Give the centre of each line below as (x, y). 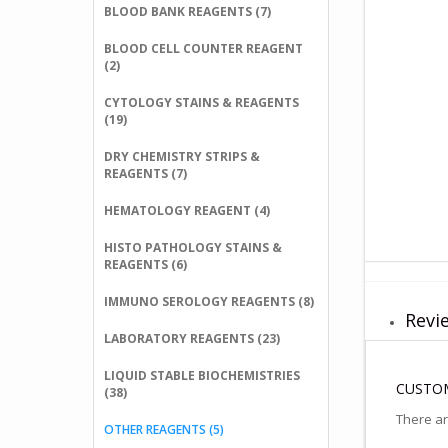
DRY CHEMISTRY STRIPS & (182, 156)
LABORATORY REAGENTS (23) (192, 338)
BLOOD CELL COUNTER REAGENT (203, 48)
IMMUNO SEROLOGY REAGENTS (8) (209, 301)
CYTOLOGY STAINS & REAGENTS (201, 102)
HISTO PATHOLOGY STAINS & (193, 247)
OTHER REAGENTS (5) (164, 429)
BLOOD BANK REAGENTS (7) (187, 11)
